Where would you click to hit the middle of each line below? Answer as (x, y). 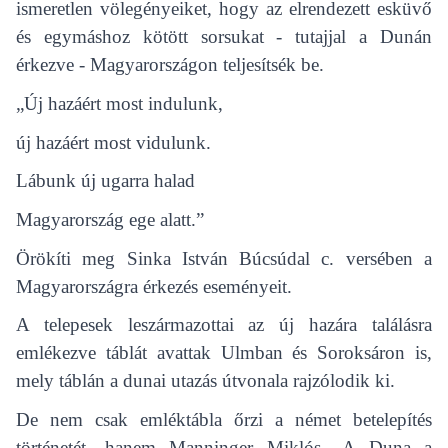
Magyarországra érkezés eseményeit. (154, 286)
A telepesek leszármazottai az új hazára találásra (224, 325)
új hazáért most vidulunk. (113, 142)
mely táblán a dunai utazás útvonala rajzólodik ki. (205, 381)
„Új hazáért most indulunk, (119, 103)
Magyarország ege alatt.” (110, 219)
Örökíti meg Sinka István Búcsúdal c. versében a (224, 258)
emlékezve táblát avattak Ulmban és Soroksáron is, (224, 353)
